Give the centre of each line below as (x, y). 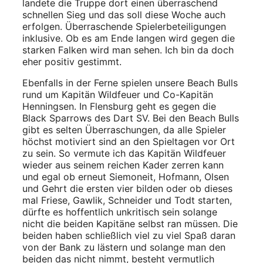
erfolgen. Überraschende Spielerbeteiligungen (124, 26)
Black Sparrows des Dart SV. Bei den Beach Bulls (131, 118)
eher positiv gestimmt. (72, 61)
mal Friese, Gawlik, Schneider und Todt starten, (127, 200)
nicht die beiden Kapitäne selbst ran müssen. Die (130, 223)
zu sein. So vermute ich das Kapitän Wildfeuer (124, 153)
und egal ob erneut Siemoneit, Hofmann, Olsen (126, 176)
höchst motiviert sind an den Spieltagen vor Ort (129, 141)
